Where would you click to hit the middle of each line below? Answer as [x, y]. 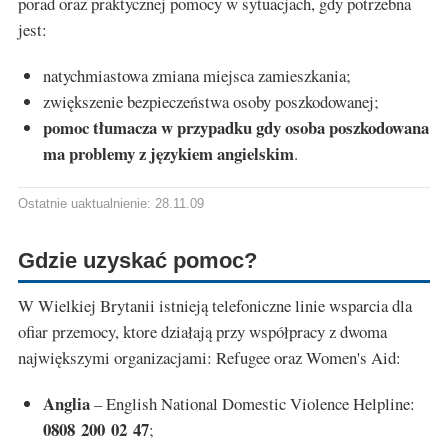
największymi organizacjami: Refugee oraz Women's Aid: [209, 358]
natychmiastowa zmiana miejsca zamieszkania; [197, 76]
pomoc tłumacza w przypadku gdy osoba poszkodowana [236, 128]
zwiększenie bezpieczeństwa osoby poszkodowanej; [211, 102]
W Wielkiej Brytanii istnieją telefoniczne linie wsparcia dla [215, 306]
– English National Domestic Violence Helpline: [252, 404]
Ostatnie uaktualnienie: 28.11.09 [111, 204]
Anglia [66, 404]
